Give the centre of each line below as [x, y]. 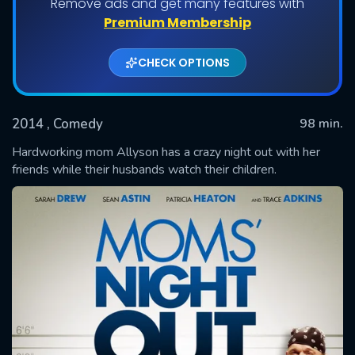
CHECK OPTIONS [184, 62]
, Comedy [75, 124]
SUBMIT [177, 188]
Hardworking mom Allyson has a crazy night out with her [166, 152]
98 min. [321, 123]
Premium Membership [177, 22]
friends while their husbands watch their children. [144, 169]
